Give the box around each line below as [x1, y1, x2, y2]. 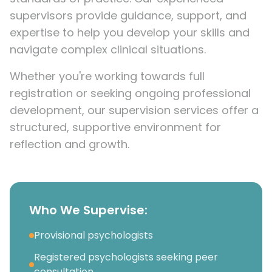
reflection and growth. [10, 137, 129, 152]
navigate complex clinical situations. [10, 42, 206, 57]
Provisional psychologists [34, 228, 153, 242]
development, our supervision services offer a [10, 103, 259, 118]
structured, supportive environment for [10, 120, 221, 135]
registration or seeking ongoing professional [10, 86, 251, 101]
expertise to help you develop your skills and [10, 25, 250, 40]
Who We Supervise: [29, 202, 148, 219]
